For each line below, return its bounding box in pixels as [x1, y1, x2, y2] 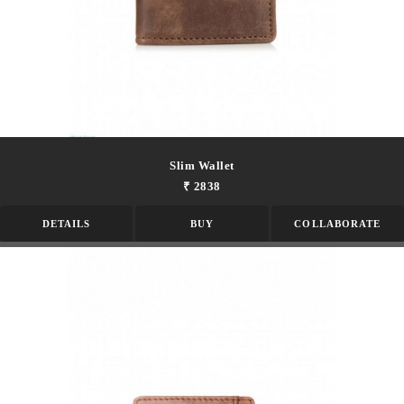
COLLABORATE [294, 218, 381, 230]
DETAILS [41, 218, 91, 230]
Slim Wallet [170, 159, 234, 173]
